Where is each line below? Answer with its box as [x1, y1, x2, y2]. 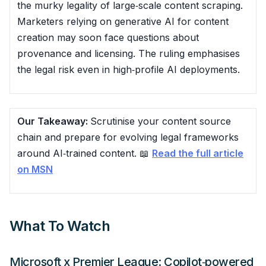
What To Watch [9, 217, 110, 235]
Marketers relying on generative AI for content [17, 15, 229, 27]
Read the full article [152, 147, 243, 159]
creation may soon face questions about [17, 31, 199, 43]
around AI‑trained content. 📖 [17, 147, 152, 159]
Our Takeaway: [17, 115, 90, 127]
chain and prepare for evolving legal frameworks [17, 131, 239, 143]
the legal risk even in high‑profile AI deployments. [17, 63, 240, 75]
